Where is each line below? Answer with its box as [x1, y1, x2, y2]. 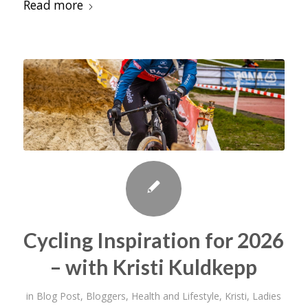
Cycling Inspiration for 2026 [23, 228, 285, 253]
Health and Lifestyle [131, 289, 220, 303]
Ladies [252, 289, 282, 303]
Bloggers [86, 289, 126, 303]
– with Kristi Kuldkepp [50, 254, 258, 280]
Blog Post [36, 289, 81, 303]
